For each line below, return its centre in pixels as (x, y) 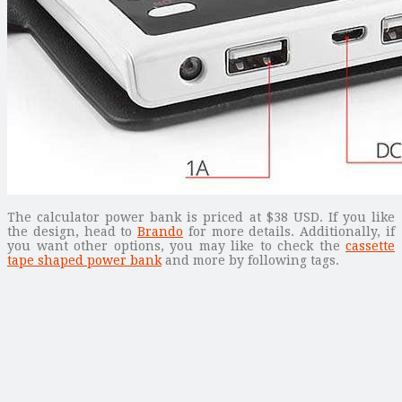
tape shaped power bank (84, 260)
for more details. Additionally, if (289, 231)
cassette (370, 245)
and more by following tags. (250, 260)
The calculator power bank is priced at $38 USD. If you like (201, 217)
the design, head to (73, 231)
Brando (161, 231)
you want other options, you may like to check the (176, 245)
